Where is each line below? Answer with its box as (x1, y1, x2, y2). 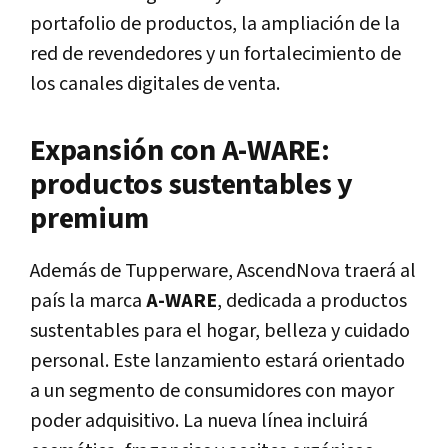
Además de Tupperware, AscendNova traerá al (30, 257, 416, 284)
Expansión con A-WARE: (30, 130, 330, 171)
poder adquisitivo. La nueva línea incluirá (30, 407, 368, 434)
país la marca (30, 287, 142, 314)
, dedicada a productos (217, 287, 407, 314)
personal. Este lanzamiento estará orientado (30, 347, 405, 374)
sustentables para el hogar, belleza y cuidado (30, 317, 410, 344)
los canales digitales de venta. (30, 70, 280, 97)
